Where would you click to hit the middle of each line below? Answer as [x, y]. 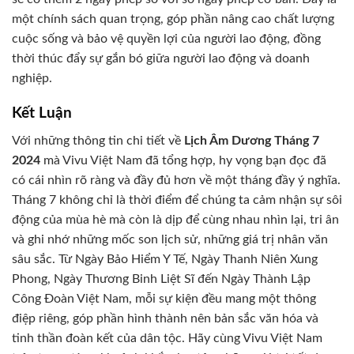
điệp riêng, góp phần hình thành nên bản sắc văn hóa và [165, 318]
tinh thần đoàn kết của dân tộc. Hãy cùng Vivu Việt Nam [167, 338]
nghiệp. [32, 78]
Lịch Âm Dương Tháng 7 [252, 140]
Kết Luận [42, 114]
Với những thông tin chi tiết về [98, 140]
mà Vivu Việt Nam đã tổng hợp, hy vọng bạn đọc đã [183, 160]
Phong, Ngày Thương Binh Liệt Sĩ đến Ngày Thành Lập [161, 279]
